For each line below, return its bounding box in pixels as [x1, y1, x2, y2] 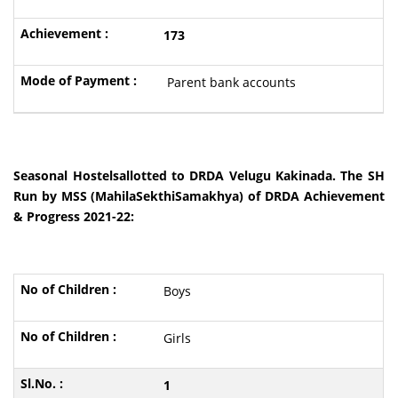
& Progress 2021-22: [13, 208, 135, 225]
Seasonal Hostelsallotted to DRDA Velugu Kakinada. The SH [13, 167, 385, 184]
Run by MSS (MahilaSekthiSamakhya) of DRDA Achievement [13, 187, 385, 204]
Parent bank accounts [163, 74, 296, 91]
